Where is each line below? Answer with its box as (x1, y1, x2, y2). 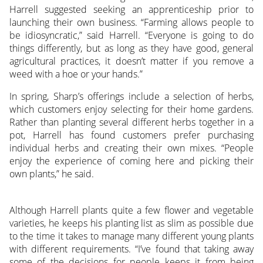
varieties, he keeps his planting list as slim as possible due (9, 217, 254, 230)
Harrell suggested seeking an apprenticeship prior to (9, 2, 254, 16)
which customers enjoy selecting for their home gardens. (9, 102, 254, 116)
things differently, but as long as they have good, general (9, 41, 254, 55)
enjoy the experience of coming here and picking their (9, 154, 254, 167)
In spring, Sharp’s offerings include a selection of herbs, (9, 89, 254, 103)
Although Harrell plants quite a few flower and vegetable (9, 204, 254, 217)
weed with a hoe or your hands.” (9, 67, 143, 80)
